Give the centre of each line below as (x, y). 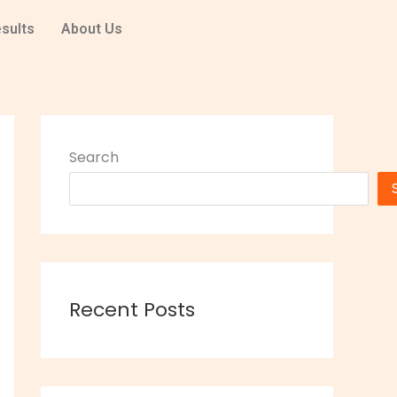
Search (94, 157)
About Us (91, 29)
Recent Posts (132, 310)
